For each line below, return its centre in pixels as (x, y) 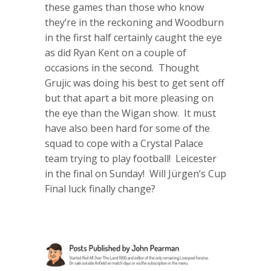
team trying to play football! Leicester (131, 158)
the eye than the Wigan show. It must (130, 113)
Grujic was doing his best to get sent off (135, 83)
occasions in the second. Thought (122, 67)
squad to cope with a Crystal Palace (124, 143)
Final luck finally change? (100, 188)
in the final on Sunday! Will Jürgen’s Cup (135, 173)
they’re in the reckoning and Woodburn (134, 22)
